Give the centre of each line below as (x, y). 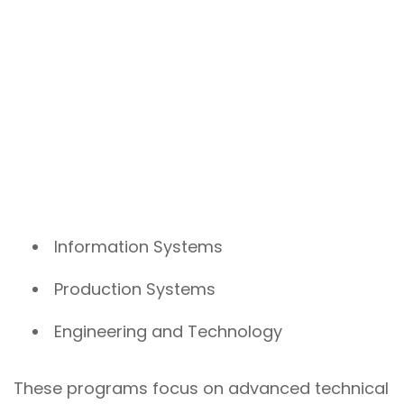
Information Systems (138, 246)
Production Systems (135, 289)
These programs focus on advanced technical (201, 388)
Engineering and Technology (168, 332)
